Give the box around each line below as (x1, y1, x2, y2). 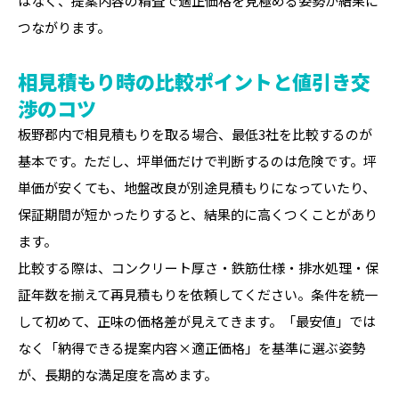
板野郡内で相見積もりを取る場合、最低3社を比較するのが (18, 125, 372, 143)
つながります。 (18, 18, 110, 37)
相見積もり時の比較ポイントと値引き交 (18, 67, 370, 95)
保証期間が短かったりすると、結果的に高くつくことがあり (18, 205, 378, 224)
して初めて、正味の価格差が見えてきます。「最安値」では (18, 312, 376, 330)
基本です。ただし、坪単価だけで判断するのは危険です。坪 (18, 151, 377, 170)
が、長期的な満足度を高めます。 (18, 365, 217, 384)
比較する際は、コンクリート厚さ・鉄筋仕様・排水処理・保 (18, 258, 379, 277)
